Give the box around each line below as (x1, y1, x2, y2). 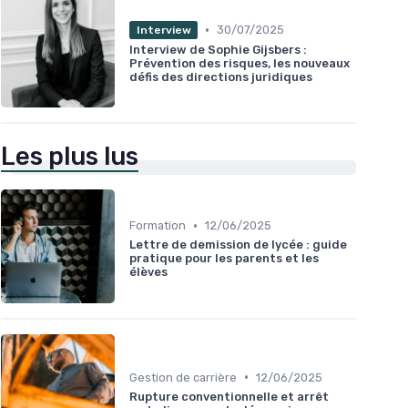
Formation (129, 219, 186, 233)
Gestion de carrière (129, 370, 237, 384)
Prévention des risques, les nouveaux (129, 56, 350, 70)
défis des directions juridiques (129, 69, 312, 84)
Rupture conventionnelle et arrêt (129, 389, 329, 403)
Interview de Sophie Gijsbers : (129, 42, 307, 56)
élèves (129, 265, 168, 280)
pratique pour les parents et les (129, 251, 319, 266)
